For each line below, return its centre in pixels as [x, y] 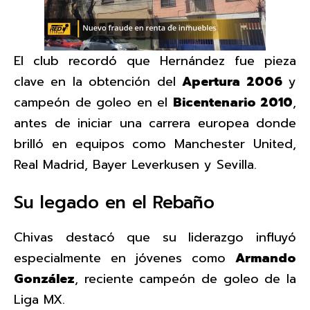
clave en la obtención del [98, 81]
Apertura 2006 [232, 81]
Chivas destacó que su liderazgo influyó [155, 237]
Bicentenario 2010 [232, 102]
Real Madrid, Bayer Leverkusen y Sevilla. [135, 164]
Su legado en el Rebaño [114, 202]
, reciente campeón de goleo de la [185, 279]
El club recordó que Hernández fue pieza [155, 61]
